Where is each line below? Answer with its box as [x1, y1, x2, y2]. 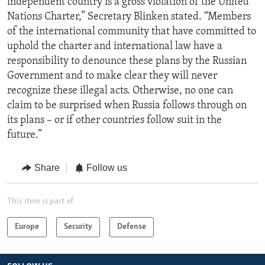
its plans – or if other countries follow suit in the [7, 115, 222, 127]
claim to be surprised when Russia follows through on [7, 100, 247, 112]
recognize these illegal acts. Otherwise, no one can [7, 85, 233, 97]
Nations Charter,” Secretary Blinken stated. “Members [7, 11, 251, 23]
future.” [7, 130, 42, 141]
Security [64, 222, 92, 231]
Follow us [86, 163, 127, 173]
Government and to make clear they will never [7, 70, 217, 82]
